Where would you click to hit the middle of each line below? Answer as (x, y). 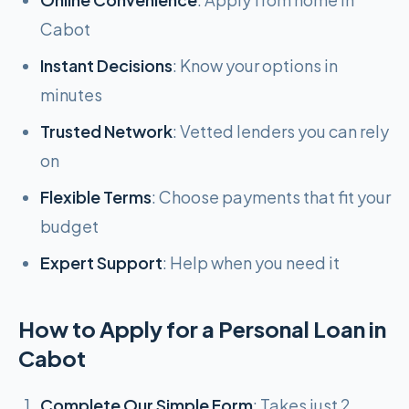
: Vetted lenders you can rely (281, 131)
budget (69, 226)
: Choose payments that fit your (271, 197)
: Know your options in (255, 65)
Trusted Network (106, 131)
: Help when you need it (251, 262)
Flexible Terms (96, 197)
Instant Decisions (106, 65)
